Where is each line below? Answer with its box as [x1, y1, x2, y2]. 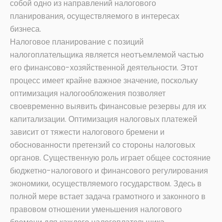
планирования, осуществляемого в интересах [10, 10, 179, 22]
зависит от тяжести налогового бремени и [10, 126, 165, 138]
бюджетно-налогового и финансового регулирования [10, 165, 208, 177]
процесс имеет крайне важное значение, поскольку [10, 75, 198, 87]
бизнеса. [10, 23, 41, 35]
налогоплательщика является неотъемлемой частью [10, 49, 204, 61]
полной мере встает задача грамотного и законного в [10, 191, 206, 203]
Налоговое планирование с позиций [10, 36, 144, 48]
